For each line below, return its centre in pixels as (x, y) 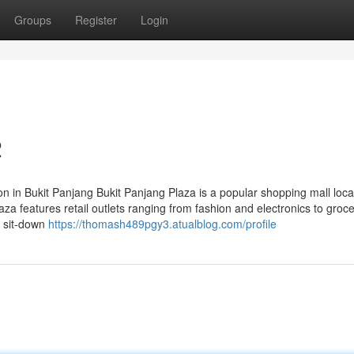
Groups (33, 20)
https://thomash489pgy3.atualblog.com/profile (162, 224)
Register (96, 20)
